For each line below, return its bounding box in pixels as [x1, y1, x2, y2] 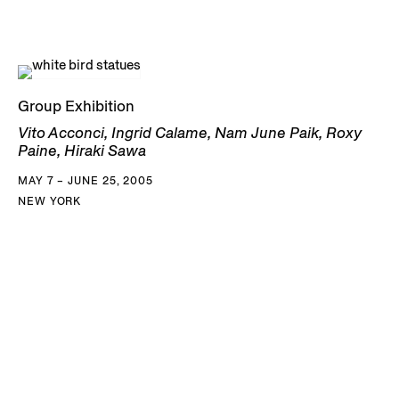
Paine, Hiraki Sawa [18, 140, 146, 160]
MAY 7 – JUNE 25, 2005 [18, 173, 153, 187]
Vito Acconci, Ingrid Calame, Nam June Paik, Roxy [18, 122, 362, 142]
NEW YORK [18, 193, 82, 208]
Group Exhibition [18, 95, 134, 116]
